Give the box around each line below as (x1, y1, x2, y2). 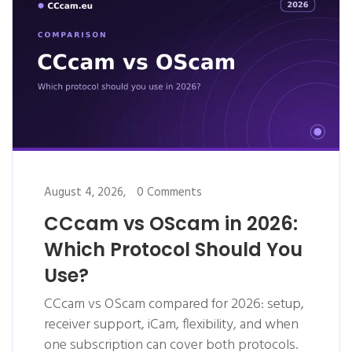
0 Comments (137, 183, 202, 203)
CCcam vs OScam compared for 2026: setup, (44, 293, 304, 317)
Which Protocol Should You (44, 236, 302, 263)
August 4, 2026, (44, 183, 126, 203)
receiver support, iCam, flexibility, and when (44, 313, 299, 337)
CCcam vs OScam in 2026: (44, 211, 298, 237)
